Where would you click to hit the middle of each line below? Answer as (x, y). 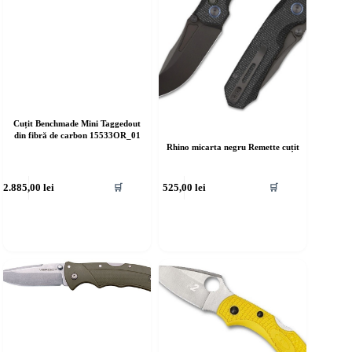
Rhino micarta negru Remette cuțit (233, 147)
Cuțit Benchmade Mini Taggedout (77, 124)
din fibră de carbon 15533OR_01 (77, 136)
